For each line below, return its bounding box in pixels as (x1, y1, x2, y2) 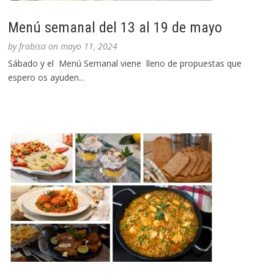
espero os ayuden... (8, 72, 85, 84)
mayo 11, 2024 (61, 40, 118, 53)
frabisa (19, 40, 46, 53)
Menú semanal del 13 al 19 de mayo (8, 19, 223, 37)
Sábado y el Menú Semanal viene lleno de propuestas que (8, 57, 242, 70)
